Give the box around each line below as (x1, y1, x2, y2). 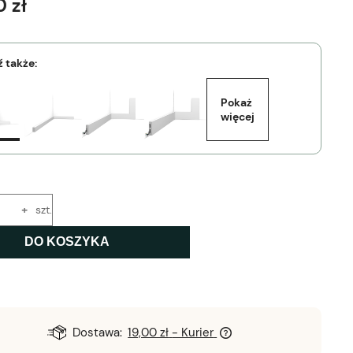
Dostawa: (72, 324, 122, 340)
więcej (220, 109, 255, 124)
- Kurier (172, 324, 214, 340)
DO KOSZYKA (24, 235, 110, 249)
